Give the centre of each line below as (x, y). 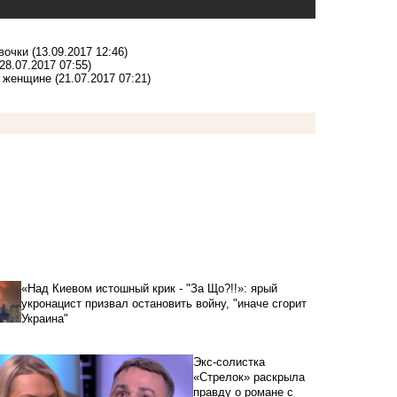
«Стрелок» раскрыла (249, 377)
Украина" (44, 318)
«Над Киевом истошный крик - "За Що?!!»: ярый (149, 288)
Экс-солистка (229, 362)
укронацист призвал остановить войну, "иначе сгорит (163, 303)
